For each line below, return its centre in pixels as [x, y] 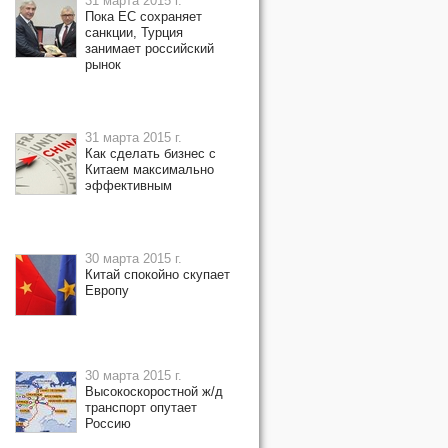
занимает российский [149, 48]
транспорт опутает [141, 407]
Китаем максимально [149, 169]
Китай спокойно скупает [157, 274]
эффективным [128, 185]
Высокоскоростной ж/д [154, 391]
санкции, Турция [134, 32]
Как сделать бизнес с [150, 153]
